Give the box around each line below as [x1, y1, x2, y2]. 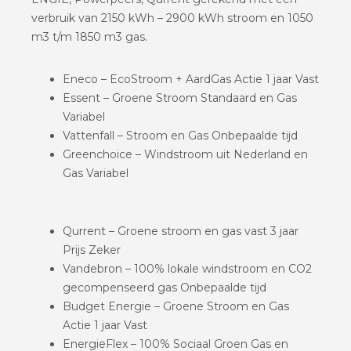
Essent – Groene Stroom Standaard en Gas [63, 90, 297, 105]
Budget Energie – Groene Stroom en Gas [63, 299, 289, 313]
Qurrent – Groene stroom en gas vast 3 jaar [63, 223, 299, 238]
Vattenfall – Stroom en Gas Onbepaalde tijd [63, 128, 298, 143]
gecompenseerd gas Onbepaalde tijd [63, 280, 266, 295]
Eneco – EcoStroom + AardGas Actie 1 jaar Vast [63, 71, 319, 86]
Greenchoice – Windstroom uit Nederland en [63, 147, 308, 161]
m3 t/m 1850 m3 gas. [31, 29, 147, 44]
